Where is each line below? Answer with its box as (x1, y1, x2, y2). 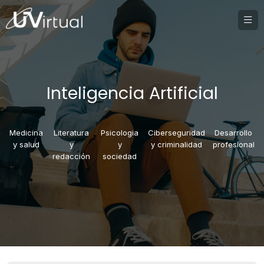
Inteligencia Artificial (46, 81, 218, 105)
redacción (52, 151, 91, 161)
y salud (13, 140, 40, 150)
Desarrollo (214, 128, 253, 138)
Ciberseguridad (147, 128, 205, 138)
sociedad (103, 151, 137, 161)
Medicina (9, 128, 44, 138)
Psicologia (101, 128, 139, 138)
